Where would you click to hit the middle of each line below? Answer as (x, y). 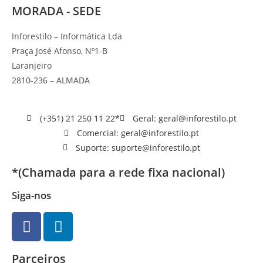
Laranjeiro (33, 65)
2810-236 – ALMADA (51, 80)
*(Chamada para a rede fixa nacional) (118, 172)
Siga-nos (31, 195)
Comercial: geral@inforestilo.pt (138, 133)
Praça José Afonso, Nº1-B (60, 51)
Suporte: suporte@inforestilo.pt (138, 148)
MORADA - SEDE (56, 11)
